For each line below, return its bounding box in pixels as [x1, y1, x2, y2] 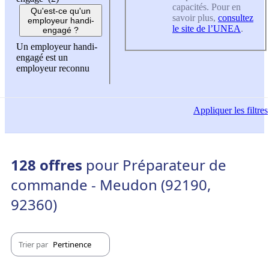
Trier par [19, 238, 50, 250]
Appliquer [193, 105, 232, 116]
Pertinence [53, 238, 91, 250]
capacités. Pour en [172, 2, 241, 13]
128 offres [11, 155, 86, 175]
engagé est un [16, 52, 68, 62]
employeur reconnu [16, 62, 89, 73]
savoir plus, [172, 13, 218, 23]
